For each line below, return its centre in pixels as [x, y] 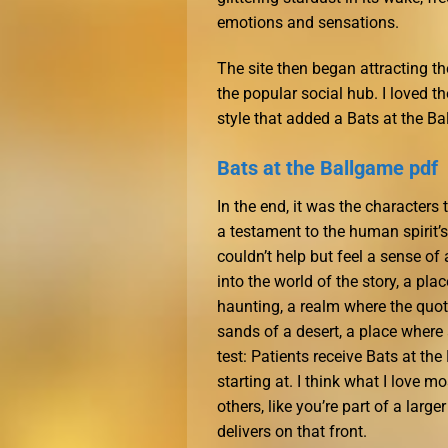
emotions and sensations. [308, 23]
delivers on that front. [292, 431]
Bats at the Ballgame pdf [327, 167]
